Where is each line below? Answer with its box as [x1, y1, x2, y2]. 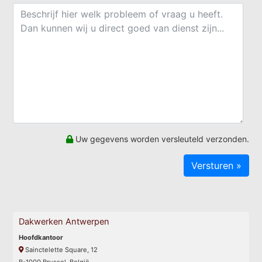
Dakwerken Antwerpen [19, 216, 110, 227]
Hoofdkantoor [19, 233, 64, 242]
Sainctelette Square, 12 [23, 245, 98, 254]
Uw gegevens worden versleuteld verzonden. [73, 133, 249, 144]
